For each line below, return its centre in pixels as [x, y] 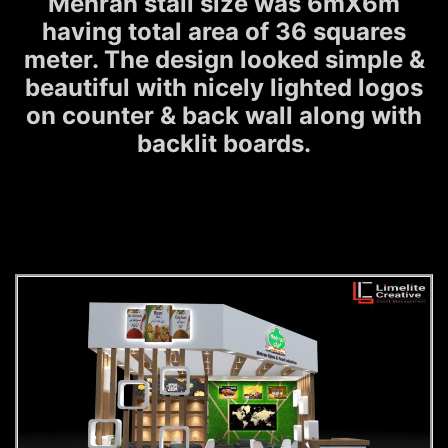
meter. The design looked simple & [224, 59]
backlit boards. [224, 143]
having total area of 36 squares [224, 31]
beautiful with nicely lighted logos [224, 87]
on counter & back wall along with [224, 115]
